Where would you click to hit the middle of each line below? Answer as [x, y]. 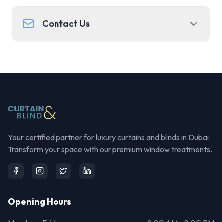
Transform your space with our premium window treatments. [110, 149]
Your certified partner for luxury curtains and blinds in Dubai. [109, 137]
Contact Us [66, 24]
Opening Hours [40, 201]
